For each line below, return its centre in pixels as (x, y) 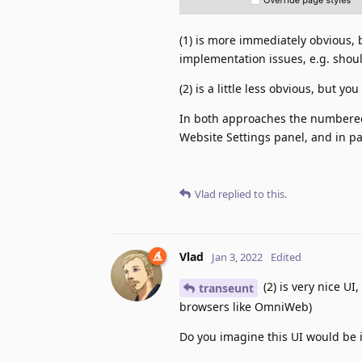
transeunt (226, 288)
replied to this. (251, 194)
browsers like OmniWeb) (246, 306)
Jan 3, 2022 (237, 257)
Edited (286, 257)
